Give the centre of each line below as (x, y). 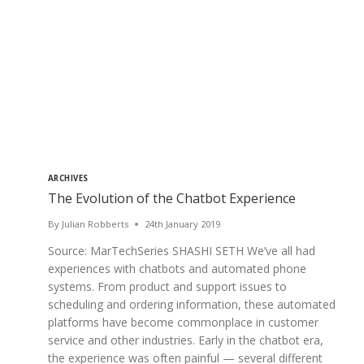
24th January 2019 (182, 224)
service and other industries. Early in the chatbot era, (185, 340)
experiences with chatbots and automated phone (177, 269)
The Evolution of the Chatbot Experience (171, 199)
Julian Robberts (95, 224)
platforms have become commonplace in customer (183, 323)
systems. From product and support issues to (167, 287)
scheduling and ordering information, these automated (191, 305)
